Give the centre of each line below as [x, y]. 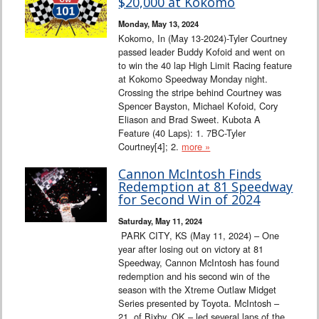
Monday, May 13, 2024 [159, 24]
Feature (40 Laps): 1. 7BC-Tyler [182, 133]
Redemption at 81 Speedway [206, 187]
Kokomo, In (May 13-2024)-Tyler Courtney [203, 38]
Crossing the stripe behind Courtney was [200, 93]
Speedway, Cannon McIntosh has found [199, 263]
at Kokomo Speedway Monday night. [193, 79]
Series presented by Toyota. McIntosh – [199, 303]
